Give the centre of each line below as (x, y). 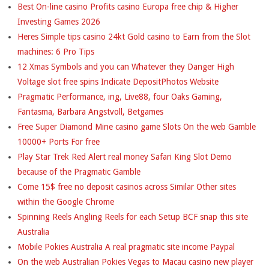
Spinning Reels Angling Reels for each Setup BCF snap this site (133, 216)
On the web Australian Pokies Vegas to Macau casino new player (135, 261)
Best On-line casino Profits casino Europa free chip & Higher (128, 6)
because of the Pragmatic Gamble (79, 171)
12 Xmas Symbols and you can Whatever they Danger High (126, 66)
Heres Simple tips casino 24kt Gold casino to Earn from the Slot (134, 36)
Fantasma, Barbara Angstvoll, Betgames (90, 111)
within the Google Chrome (66, 201)
